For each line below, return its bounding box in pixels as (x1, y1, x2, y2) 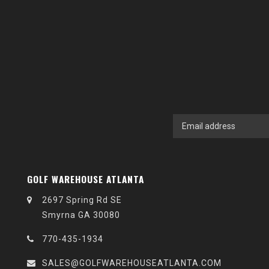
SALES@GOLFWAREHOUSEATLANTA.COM (42, 258, 222, 268)
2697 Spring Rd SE (42, 195, 122, 205)
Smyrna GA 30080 (42, 210, 120, 220)
